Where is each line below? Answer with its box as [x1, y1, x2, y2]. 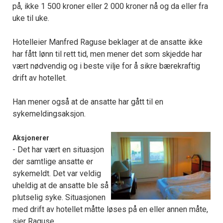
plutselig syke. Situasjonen [12, 193, 106, 203]
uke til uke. [12, 13, 49, 23]
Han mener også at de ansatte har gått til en [12, 97, 163, 107]
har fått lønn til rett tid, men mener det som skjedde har [12, 49, 202, 59]
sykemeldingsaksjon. [12, 109, 86, 119]
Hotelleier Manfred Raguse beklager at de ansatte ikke [12, 37, 203, 47]
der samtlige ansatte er [12, 157, 93, 167]
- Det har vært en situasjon [12, 145, 104, 155]
